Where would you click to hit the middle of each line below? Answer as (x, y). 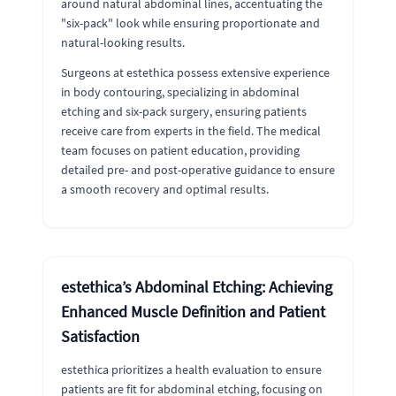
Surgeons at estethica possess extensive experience (195, 72)
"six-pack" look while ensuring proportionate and (190, 23)
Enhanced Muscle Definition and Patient (193, 311)
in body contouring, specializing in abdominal (180, 91)
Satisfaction (100, 336)
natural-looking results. (123, 42)
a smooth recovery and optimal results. (165, 189)
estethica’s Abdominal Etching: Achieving (197, 286)
